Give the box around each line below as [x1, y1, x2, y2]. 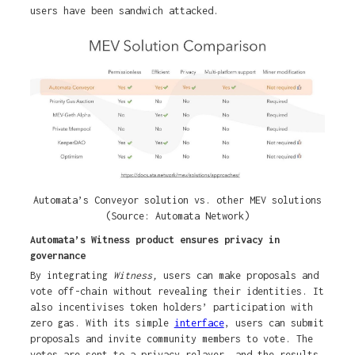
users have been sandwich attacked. [29, 5, 219, 17]
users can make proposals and [162, 269, 319, 282]
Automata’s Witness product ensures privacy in [29, 234, 280, 246]
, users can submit [223, 317, 324, 330]
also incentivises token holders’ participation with [29, 301, 313, 314]
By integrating [29, 269, 113, 282]
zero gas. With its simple [29, 317, 174, 330]
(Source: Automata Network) [105, 210, 250, 223]
